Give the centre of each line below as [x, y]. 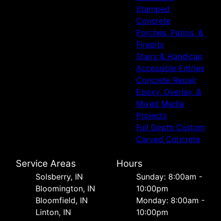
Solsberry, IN [59, 177]
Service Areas [46, 164]
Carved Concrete [168, 139]
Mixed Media [160, 104]
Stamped [153, 9]
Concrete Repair [166, 80]
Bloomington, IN [65, 189]
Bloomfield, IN [62, 201]
